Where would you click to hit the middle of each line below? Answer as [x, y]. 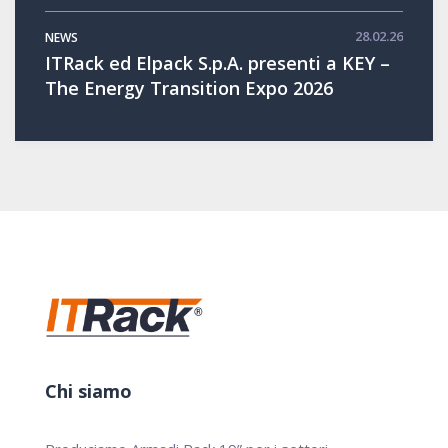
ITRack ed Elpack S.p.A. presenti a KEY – [217, 62]
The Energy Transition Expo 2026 [189, 87]
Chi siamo [88, 391]
